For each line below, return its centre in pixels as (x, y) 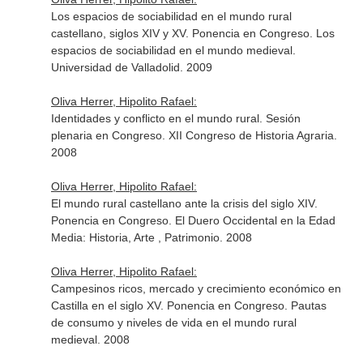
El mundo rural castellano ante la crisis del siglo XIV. (184, 203)
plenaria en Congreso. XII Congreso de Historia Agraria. (194, 135)
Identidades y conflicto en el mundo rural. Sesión (175, 118)
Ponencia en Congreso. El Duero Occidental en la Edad (193, 220)
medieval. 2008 (90, 340)
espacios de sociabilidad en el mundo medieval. (173, 50)
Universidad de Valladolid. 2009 (131, 67)
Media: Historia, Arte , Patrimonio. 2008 (151, 237)
